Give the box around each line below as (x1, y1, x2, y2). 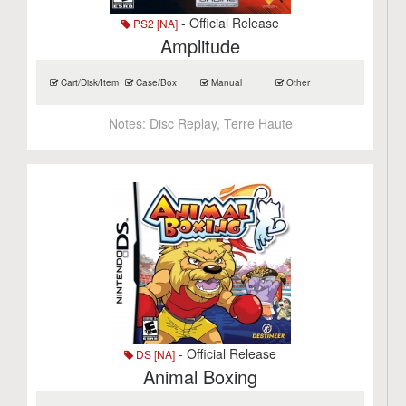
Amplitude (160, 33, 241, 59)
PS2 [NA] (130, 15, 179, 31)
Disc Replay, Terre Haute (149, 114, 293, 132)
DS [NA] (133, 346, 176, 362)
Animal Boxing (143, 363, 258, 390)
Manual (208, 76, 243, 89)
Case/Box (133, 76, 178, 89)
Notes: (108, 114, 150, 132)
